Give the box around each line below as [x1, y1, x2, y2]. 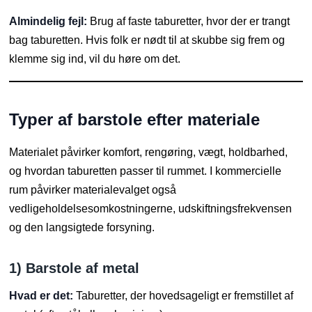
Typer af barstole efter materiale [9, 110, 260, 130]
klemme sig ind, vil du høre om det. [9, 53, 181, 65]
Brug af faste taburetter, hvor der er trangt [87, 15, 290, 28]
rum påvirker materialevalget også [9, 184, 177, 196]
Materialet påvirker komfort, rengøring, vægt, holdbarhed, [9, 146, 288, 159]
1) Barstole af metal [9, 260, 140, 276]
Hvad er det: [9, 290, 74, 302]
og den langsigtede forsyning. [9, 221, 155, 234]
